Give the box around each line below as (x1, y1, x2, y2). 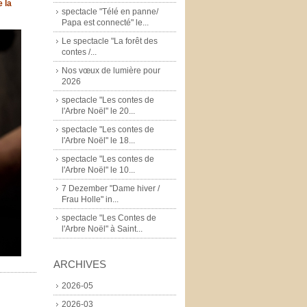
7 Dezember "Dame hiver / (62, 183, 160, 193)
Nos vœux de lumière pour (62, 65, 160, 75)
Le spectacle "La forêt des (62, 36, 158, 46)
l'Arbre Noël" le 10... (62, 164, 135, 175)
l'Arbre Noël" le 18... (62, 135, 135, 145)
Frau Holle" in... (62, 194, 119, 204)
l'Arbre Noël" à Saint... (62, 223, 143, 234)
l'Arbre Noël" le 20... (62, 106, 135, 116)
